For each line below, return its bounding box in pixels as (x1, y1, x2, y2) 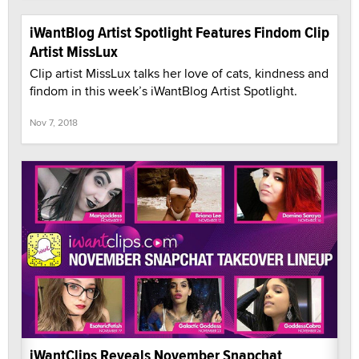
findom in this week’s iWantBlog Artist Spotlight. (30, 81, 297, 100)
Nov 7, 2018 (30, 115, 78, 129)
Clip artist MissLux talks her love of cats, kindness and (30, 63, 329, 83)
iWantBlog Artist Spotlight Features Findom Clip (30, 20, 329, 44)
